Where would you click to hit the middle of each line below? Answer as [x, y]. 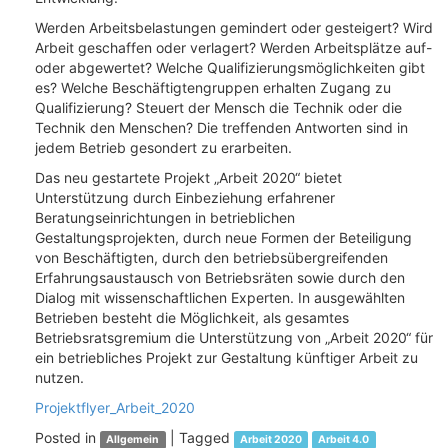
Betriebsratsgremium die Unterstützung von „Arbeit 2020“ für [234, 337]
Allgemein [133, 439]
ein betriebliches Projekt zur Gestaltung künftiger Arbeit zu [226, 357]
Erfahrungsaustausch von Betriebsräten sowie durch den [220, 277]
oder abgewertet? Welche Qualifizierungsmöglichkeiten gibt [230, 67]
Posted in [67, 437]
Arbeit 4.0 [344, 439]
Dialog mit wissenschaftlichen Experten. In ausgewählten [220, 297]
